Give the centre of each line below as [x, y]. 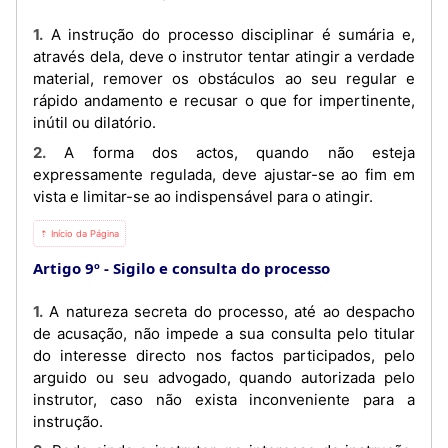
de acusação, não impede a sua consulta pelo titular [224, 333]
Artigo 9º [66, 267]
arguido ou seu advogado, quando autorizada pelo [224, 377]
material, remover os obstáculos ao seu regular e [224, 78]
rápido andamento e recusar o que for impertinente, [224, 100]
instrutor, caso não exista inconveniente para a [224, 399]
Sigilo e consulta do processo [221, 267]
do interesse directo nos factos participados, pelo [224, 355]
